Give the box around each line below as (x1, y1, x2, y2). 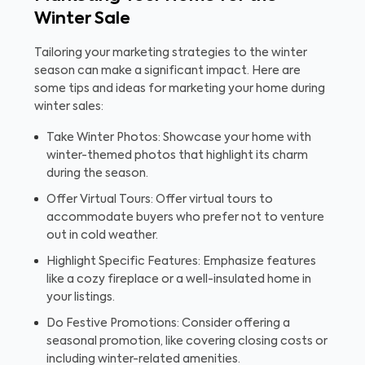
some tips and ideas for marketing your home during (34, 83, 325, 95)
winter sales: (34, 101, 103, 113)
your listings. (46, 292, 115, 304)
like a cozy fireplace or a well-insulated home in (46, 274, 311, 286)
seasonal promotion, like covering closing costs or (46, 336, 328, 348)
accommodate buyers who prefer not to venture (46, 212, 324, 224)
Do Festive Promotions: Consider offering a (46, 318, 290, 330)
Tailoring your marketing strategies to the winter (34, 47, 307, 59)
